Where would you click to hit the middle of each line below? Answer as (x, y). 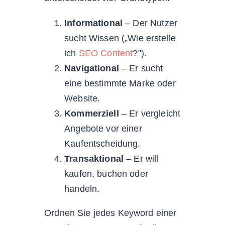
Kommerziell (92, 113)
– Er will (141, 158)
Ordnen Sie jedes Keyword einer (110, 213)
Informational (94, 23)
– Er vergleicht (150, 113)
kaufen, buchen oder (106, 174)
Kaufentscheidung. (102, 143)
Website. (82, 98)
